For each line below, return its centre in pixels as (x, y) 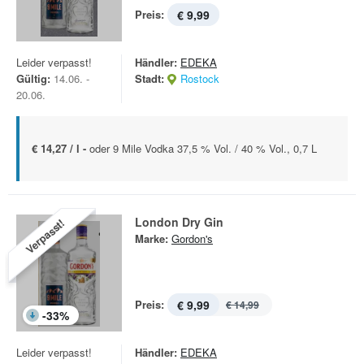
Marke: (152, 238)
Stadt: (149, 78)
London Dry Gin (179, 222)
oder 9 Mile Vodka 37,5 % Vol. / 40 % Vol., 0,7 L (203, 148)
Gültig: (33, 78)
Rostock (200, 78)
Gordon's (192, 238)
